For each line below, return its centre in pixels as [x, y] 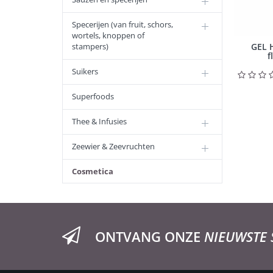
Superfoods [93, 96]
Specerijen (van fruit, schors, [122, 24]
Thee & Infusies [99, 121]
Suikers [85, 71]
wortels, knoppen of [108, 35]
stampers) [90, 46]
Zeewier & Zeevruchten [113, 146]
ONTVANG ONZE [150, 236]
